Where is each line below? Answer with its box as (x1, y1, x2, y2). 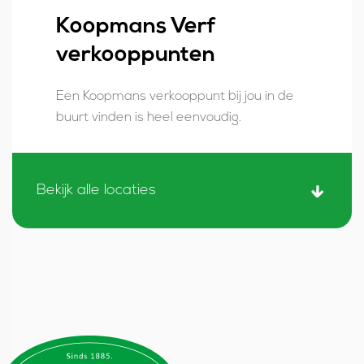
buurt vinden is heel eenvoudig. (56, 111, 241, 125)
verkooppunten (56, 45, 215, 67)
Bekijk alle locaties (37, 183, 156, 199)
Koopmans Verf (56, 16, 216, 39)
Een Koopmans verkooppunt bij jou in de (56, 90, 294, 104)
